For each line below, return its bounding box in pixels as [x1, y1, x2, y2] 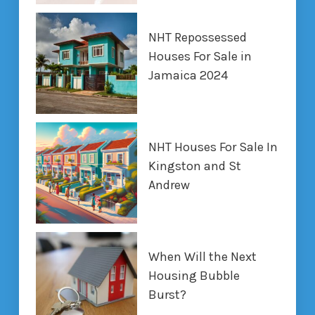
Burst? [148, 286, 186, 302]
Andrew [148, 176, 190, 193]
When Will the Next [148, 248, 257, 264]
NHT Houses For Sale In [148, 139, 278, 155]
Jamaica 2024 [148, 67, 228, 83]
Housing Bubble [148, 267, 240, 283]
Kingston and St [148, 157, 241, 174]
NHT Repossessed [148, 29, 247, 45]
